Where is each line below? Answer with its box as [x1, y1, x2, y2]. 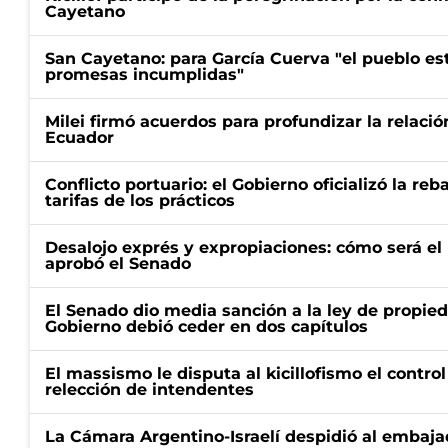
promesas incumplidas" [45, 65, 244, 84]
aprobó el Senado [45, 254, 191, 273]
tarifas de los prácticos [45, 191, 235, 210]
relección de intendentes [45, 380, 254, 399]
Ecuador [45, 128, 114, 147]
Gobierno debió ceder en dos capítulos [45, 317, 368, 336]
